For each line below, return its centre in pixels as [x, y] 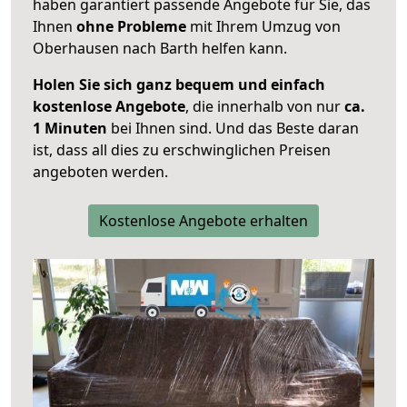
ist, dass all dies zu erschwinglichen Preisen [182, 150]
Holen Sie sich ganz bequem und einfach [179, 85]
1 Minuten [70, 129]
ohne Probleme [131, 27]
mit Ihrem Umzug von [263, 27]
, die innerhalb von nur [265, 107]
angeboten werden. [100, 172]
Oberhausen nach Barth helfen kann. [160, 49]
